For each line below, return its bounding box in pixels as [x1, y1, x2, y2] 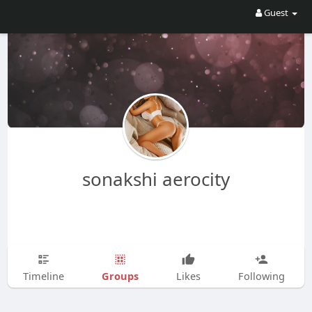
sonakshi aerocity [81, 166, 230, 192]
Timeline [22, 269, 64, 283]
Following [237, 269, 285, 283]
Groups [101, 268, 139, 283]
